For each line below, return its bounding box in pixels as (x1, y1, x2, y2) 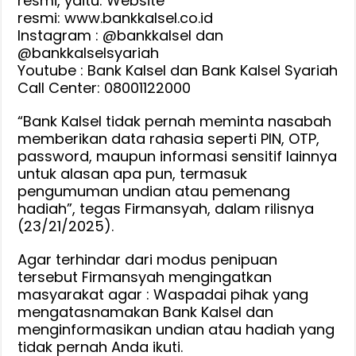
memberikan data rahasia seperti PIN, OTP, (17, 128, 320, 149)
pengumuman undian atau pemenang (17, 180, 291, 201)
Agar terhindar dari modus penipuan (17, 249, 278, 269)
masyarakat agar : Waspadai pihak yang (17, 284, 309, 304)
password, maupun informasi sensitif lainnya (17, 145, 338, 166)
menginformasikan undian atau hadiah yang (17, 319, 335, 339)
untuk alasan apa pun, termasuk (17, 163, 248, 184)
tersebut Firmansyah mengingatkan (17, 266, 273, 287)
